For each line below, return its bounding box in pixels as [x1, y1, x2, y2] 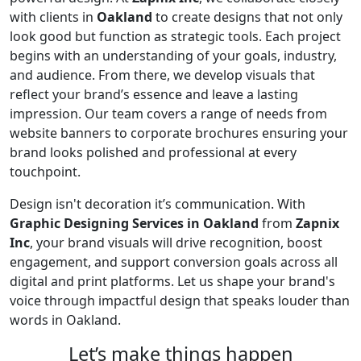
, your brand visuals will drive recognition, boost [30, 234, 322, 252]
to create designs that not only [152, 8, 342, 27]
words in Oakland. [10, 311, 121, 330]
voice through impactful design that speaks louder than [10, 292, 350, 310]
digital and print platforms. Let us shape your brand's [10, 272, 335, 291]
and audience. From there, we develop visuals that [10, 66, 315, 85]
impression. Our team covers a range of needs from [10, 105, 327, 123]
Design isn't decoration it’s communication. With [10, 195, 305, 214]
